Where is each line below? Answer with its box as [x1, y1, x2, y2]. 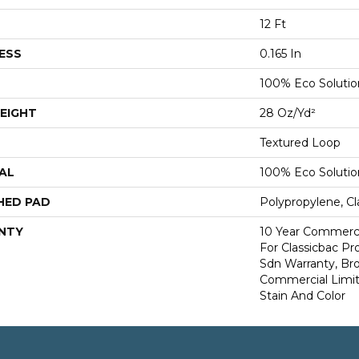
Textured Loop [260, 135, 341, 150]
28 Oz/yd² [260, 106, 316, 120]
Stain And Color [260, 288, 345, 303]
